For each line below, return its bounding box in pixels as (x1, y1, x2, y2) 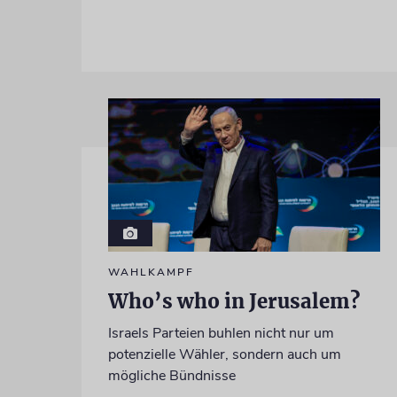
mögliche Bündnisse (107, 365, 236, 385)
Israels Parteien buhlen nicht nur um (107, 323, 334, 343)
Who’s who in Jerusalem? (107, 288, 360, 314)
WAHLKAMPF (107, 264, 194, 279)
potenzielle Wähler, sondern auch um (107, 344, 341, 364)
